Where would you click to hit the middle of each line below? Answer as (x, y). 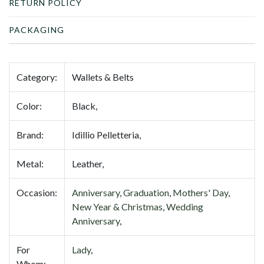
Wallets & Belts (103, 77)
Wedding (185, 206)
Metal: (30, 163)
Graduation (146, 192)
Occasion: (37, 192)
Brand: (30, 134)
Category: (37, 77)
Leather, (88, 163)
